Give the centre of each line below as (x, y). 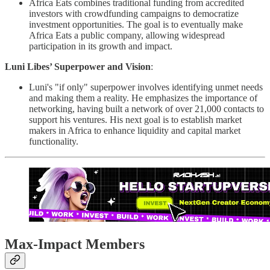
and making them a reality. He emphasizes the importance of (143, 98)
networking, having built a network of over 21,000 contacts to (146, 109)
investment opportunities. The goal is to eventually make (136, 25)
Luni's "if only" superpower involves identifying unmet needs (146, 87)
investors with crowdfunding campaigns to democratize (134, 14)
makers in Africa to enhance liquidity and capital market (135, 131)
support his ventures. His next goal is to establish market (135, 120)
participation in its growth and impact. (101, 46)
